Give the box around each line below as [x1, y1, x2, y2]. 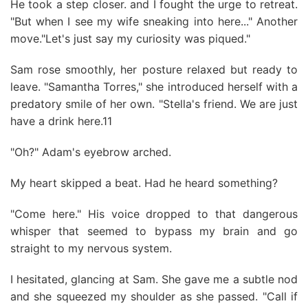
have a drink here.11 [10, 114, 112, 128]
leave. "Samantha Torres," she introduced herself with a [10, 80, 298, 93]
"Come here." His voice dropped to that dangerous [10, 207, 298, 221]
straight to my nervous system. [10, 241, 172, 255]
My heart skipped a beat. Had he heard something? [10, 176, 278, 190]
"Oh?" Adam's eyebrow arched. [10, 145, 171, 159]
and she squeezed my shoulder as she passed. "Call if [10, 289, 298, 303]
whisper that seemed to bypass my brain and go [10, 224, 298, 238]
